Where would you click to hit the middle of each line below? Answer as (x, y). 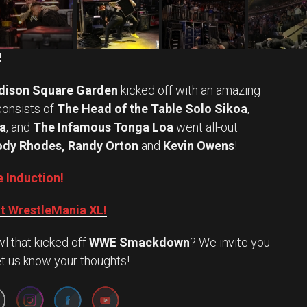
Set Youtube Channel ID (106, 261)
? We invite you (230, 243)
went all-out (206, 127)
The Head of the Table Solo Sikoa (151, 109)
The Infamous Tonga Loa (102, 127)
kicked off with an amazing (189, 90)
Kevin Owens (197, 146)
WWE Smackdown (139, 243)
